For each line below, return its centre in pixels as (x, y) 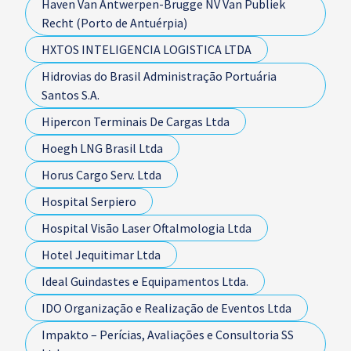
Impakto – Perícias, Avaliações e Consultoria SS (168, 335)
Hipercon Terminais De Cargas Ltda (136, 121)
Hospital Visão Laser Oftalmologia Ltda (147, 228)
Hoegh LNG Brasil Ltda (102, 148)
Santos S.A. (71, 95)
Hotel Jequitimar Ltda (101, 255)
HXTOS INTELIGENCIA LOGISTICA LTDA (147, 49)
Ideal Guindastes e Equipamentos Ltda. (145, 281)
